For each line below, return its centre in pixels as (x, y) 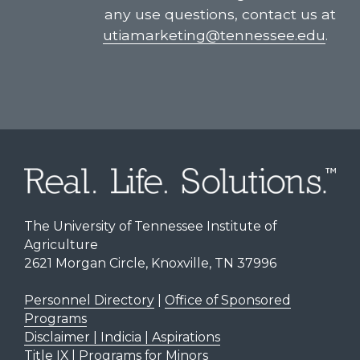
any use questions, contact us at (221, 14)
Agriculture (61, 244)
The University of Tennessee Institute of (150, 226)
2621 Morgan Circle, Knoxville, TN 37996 (150, 263)
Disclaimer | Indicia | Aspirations (122, 337)
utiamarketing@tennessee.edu (215, 35)
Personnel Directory (89, 300)
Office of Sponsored (227, 300)
